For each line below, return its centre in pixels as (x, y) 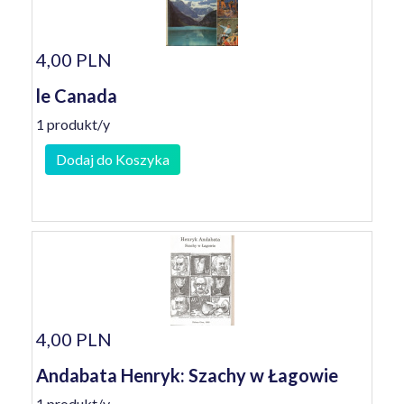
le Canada (77, 96)
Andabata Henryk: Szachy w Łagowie (187, 375)
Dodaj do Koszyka (113, 159)
